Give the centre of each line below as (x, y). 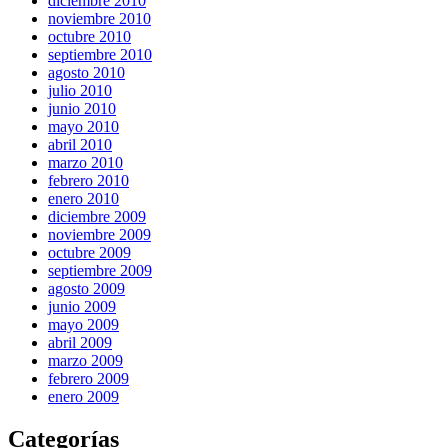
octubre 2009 (89, 253)
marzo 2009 (85, 361)
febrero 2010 (88, 181)
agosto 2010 (86, 73)
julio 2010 (80, 91)
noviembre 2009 (99, 235)
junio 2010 (82, 109)
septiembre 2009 (100, 271)
